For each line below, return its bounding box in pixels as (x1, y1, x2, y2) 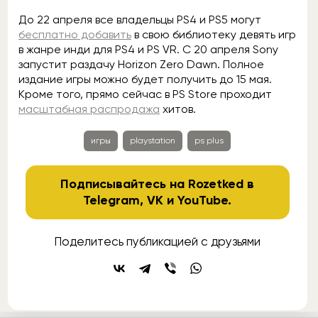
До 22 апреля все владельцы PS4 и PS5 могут (18, 13, 261, 27)
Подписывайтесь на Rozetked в (60, 176, 255, 192)
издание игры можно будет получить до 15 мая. (18, 72, 272, 87)
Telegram (83, 192, 141, 209)
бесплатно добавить (18, 28, 131, 42)
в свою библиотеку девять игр (131, 28, 296, 42)
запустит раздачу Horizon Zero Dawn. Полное (18, 57, 264, 72)
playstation (130, 136, 176, 146)
